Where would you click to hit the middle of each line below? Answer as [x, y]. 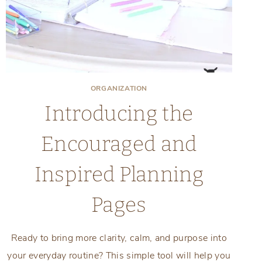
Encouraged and [119, 144]
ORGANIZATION [119, 88]
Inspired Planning [119, 174]
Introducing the [119, 113]
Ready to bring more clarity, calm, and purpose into [119, 238]
